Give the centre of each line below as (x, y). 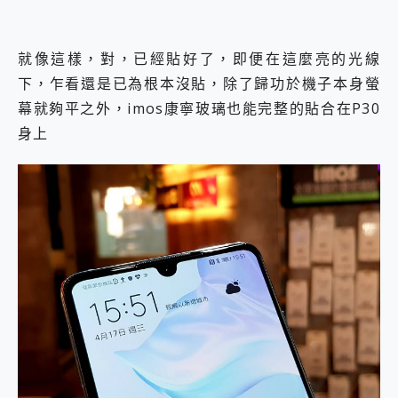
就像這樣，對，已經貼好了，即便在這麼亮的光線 (199, 59)
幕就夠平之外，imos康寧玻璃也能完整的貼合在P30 (199, 109)
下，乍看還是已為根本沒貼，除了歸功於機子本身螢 (199, 84)
